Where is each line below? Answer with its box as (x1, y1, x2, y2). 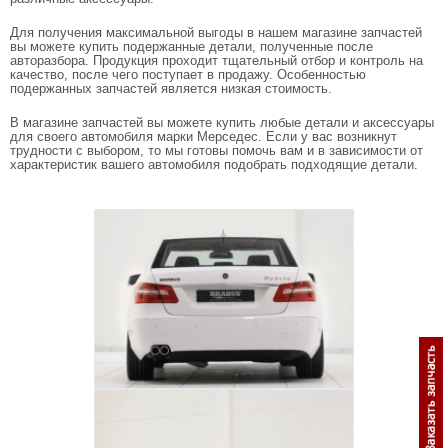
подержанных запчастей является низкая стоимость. (10, 81, 332, 96)
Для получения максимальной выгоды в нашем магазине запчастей (10, 25, 422, 40)
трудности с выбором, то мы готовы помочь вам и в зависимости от (10, 143, 423, 158)
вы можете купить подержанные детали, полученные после (10, 39, 373, 54)
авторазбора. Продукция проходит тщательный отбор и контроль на (10, 53, 423, 68)
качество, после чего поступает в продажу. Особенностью (10, 67, 366, 82)
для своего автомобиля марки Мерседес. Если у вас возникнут (10, 129, 397, 144)
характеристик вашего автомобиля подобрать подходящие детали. (10, 157, 418, 172)
